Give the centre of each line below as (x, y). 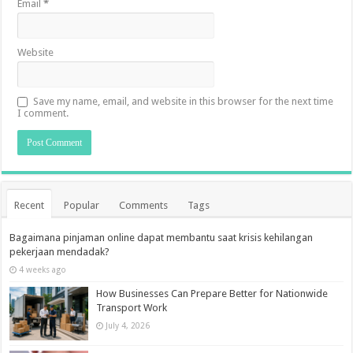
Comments (144, 206)
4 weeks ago (43, 270)
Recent (30, 206)
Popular (82, 206)
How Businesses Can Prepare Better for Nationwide (212, 294)
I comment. (43, 113)
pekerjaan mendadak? (60, 252)
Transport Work (132, 308)
